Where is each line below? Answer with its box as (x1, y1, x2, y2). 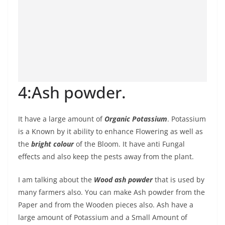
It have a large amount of (18, 114, 104, 124)
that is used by (153, 175, 204, 184)
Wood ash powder (94, 175, 153, 184)
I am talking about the (18, 175, 94, 184)
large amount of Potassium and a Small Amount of (18, 212, 187, 222)
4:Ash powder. (18, 81, 126, 103)
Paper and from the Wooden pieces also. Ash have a (18, 200, 193, 209)
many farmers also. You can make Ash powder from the (18, 187, 205, 197)
